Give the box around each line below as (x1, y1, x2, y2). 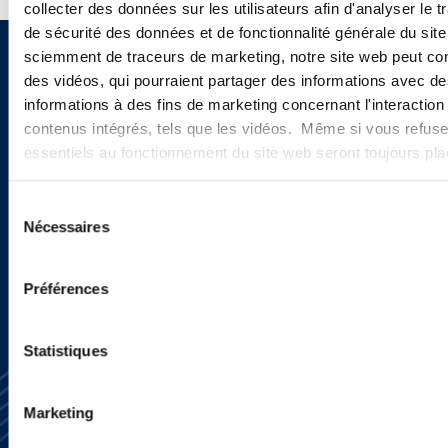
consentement (7, 246, 102, 264)
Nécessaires (23, 218, 110, 236)
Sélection (7, 198, 68, 216)
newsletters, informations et (15, 96, 356, 137)
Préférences (23, 280, 109, 298)
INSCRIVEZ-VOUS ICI (57, 222, 210, 243)
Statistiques (23, 342, 108, 360)
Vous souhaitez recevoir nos (15, 60, 354, 101)
